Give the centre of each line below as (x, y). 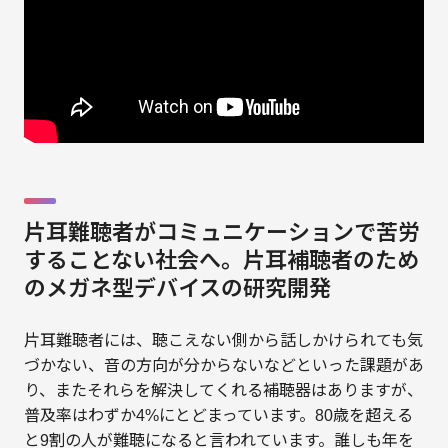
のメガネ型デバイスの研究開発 (177, 290)
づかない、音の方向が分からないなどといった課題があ (223, 365)
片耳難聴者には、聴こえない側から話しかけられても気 (223, 340)
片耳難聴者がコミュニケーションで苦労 (221, 234)
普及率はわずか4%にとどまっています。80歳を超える (218, 415)
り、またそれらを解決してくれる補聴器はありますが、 (223, 390)
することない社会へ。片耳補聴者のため (221, 262)
